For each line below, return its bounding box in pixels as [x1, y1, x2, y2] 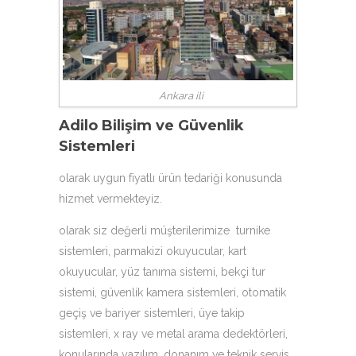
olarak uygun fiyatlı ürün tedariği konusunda [59, 172, 282, 185]
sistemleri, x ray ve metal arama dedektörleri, [59, 327, 288, 341]
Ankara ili [158, 90, 203, 103]
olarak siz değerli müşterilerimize [59, 224, 236, 238]
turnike [236, 224, 270, 238]
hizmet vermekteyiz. [59, 192, 162, 206]
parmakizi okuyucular [114, 245, 222, 258]
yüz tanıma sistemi [118, 265, 215, 279]
